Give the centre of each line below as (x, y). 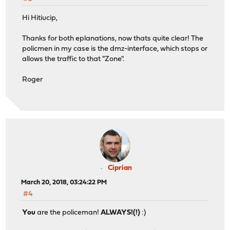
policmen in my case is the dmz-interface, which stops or (115, 49)
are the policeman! (68, 213)
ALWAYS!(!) (121, 213)
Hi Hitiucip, (40, 18)
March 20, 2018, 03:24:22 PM (64, 183)
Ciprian (120, 168)
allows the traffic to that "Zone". (73, 59)
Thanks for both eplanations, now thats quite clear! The (113, 39)
